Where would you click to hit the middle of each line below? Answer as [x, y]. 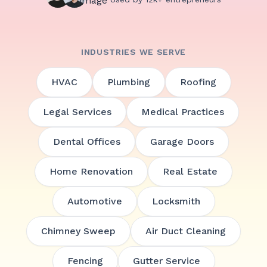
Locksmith [176, 201]
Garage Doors [182, 142]
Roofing [198, 82]
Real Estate [190, 171]
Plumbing [128, 82]
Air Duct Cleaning [186, 231]
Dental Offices [87, 142]
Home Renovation [91, 171]
